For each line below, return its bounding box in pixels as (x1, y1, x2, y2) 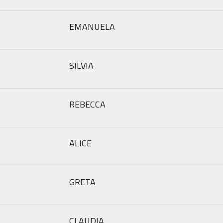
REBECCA (69, 97, 106, 111)
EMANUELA (69, 19, 115, 33)
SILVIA (69, 58, 94, 72)
